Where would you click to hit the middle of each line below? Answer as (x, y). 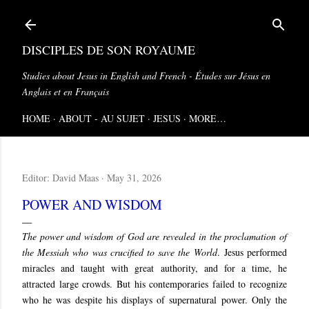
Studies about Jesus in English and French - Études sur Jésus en (146, 76)
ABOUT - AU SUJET (102, 118)
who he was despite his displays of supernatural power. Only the (154, 300)
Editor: (37, 178)
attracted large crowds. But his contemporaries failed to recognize (154, 284)
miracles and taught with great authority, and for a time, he (154, 268)
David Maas (76, 178)
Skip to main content (154, 17)
